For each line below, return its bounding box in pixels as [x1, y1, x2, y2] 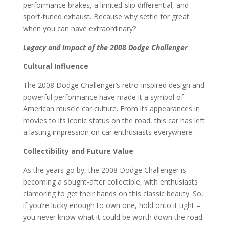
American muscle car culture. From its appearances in [22, 104, 200, 113]
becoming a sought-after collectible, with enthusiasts [22, 177, 198, 187]
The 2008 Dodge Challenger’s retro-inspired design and [22, 80, 204, 90]
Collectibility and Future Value [22, 146, 133, 156]
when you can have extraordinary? [22, 24, 136, 33]
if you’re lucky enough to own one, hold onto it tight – [22, 200, 200, 210]
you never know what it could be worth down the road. [22, 212, 204, 222]
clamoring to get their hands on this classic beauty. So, [22, 189, 203, 198]
